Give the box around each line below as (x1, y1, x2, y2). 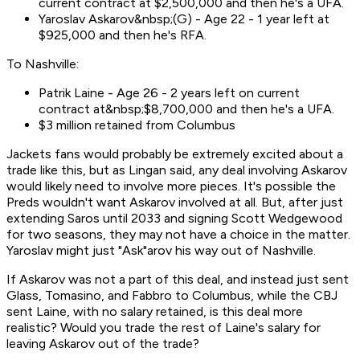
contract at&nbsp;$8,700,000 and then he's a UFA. (39, 101, 334, 117)
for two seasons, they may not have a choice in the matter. (6, 227, 350, 243)
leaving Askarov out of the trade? (6, 336, 199, 352)
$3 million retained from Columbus (39, 117, 235, 133)
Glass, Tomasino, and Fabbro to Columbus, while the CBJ (6, 288, 337, 304)
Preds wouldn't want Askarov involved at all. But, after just (6, 194, 343, 211)
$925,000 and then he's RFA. (39, 27, 207, 43)
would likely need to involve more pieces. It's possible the (6, 178, 336, 194)
